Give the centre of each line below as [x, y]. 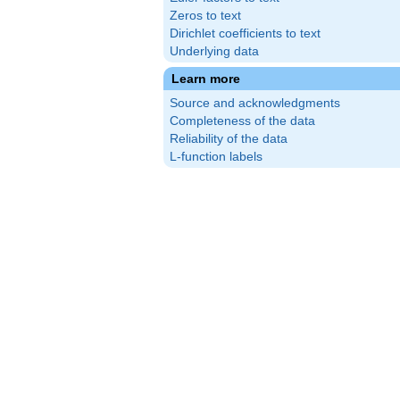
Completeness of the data [242, 121]
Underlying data [214, 51]
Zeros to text [205, 16]
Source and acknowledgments [255, 103]
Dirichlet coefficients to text [245, 33]
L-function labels [216, 157]
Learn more [206, 79]
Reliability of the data [229, 139]
